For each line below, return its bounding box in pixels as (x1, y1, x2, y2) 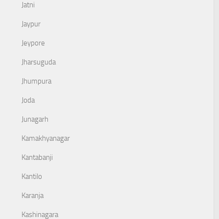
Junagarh (22, 115, 48, 124)
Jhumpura (22, 77, 51, 86)
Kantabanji (22, 153, 53, 162)
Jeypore (22, 39, 45, 47)
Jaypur (22, 20, 41, 28)
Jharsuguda (22, 58, 56, 66)
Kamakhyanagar (22, 134, 70, 143)
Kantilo (22, 172, 42, 181)
